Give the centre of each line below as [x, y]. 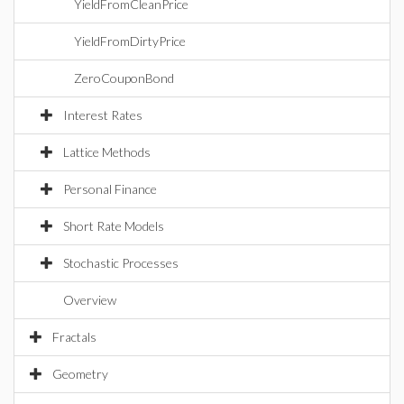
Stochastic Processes [121, 263]
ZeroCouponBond [124, 78]
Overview [90, 300]
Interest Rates [103, 115]
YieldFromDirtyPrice [130, 41]
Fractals [74, 337]
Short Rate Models [114, 226]
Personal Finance [110, 189]
